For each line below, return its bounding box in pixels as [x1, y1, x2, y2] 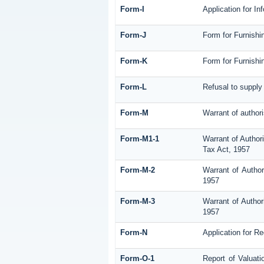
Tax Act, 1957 [202, 145, 250, 154]
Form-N [120, 228, 147, 237]
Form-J [120, 31, 146, 40]
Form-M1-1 [120, 134, 159, 144]
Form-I [120, 5, 144, 14]
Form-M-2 [120, 166, 155, 175]
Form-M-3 [120, 197, 155, 206]
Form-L [120, 82, 147, 92]
